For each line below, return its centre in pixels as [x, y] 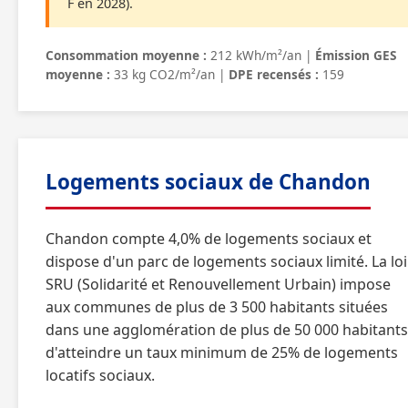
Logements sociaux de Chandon [208, 182]
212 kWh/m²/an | [261, 55]
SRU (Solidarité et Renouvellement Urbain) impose [218, 284]
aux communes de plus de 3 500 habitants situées [217, 307]
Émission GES [356, 55]
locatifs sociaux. [100, 375]
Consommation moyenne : [126, 55]
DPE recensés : [274, 74]
